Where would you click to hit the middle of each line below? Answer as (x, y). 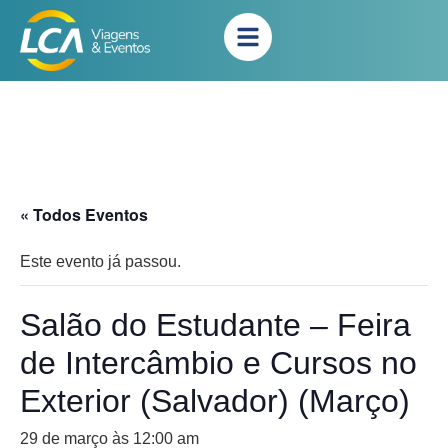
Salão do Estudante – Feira (215, 325)
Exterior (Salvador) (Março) (215, 401)
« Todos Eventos (84, 214)
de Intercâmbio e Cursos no (218, 363)
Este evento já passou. (100, 261)
